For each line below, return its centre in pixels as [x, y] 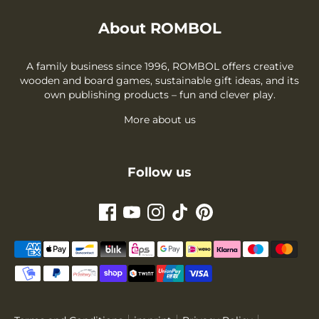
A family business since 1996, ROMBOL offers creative [159, 67]
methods [42, 265]
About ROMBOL [159, 28]
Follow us [159, 173]
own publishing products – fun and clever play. [159, 95]
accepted [43, 284]
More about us [159, 120]
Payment [43, 245]
